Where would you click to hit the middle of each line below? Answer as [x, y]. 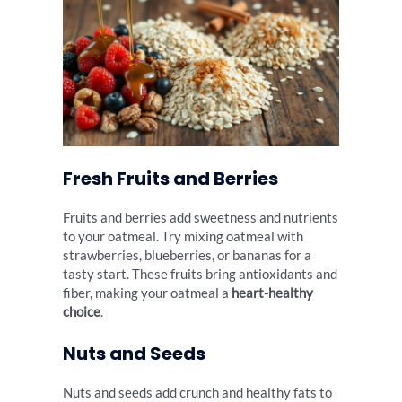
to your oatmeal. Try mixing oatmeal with [183, 236]
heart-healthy [272, 293]
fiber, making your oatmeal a [147, 293]
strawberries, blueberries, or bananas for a [187, 255]
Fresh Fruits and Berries [170, 178]
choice [82, 311]
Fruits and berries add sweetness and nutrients [201, 217]
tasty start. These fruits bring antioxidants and [200, 274]
